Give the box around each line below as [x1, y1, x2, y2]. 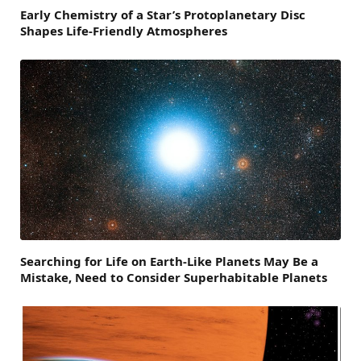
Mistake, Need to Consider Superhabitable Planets [20, 269, 327, 286]
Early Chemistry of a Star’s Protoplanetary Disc [20, 6, 305, 23]
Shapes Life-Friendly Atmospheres [20, 23, 227, 39]
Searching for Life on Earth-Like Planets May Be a [20, 253, 318, 270]
